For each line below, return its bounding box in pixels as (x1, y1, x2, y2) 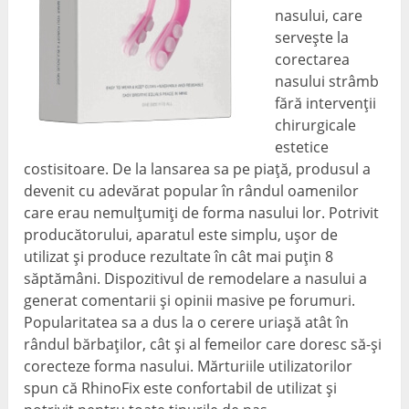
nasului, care (275, 5, 363, 26)
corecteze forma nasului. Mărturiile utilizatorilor (24, 356, 353, 377)
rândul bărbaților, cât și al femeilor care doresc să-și (24, 334, 383, 355)
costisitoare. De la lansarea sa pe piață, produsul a (24, 159, 372, 180)
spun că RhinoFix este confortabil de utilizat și (24, 378, 338, 399)
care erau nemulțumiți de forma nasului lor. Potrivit (24, 203, 380, 224)
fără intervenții (275, 93, 377, 114)
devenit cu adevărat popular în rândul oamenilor (24, 181, 360, 202)
